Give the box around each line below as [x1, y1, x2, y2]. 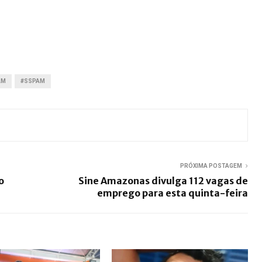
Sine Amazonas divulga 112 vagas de [78, 175, 248, 187]
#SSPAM [20, 78, 45, 85]
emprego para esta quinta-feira [97, 187, 248, 199]
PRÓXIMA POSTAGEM [180, 163, 242, 170]
